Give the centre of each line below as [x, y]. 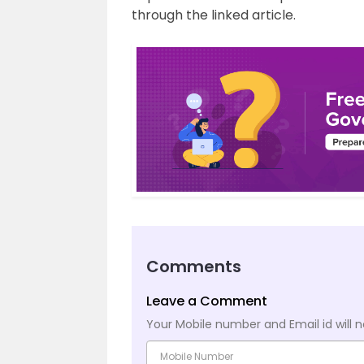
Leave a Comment [207, 301]
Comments [194, 267]
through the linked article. [214, 15]
